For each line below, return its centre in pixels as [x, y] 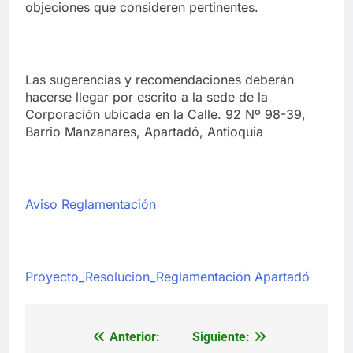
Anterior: [135, 336]
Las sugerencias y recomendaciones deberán [160, 79]
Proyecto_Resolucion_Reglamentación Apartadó [167, 276]
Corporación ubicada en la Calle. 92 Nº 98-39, [165, 114]
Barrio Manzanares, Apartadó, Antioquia [144, 131]
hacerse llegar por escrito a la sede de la [147, 97]
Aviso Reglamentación [91, 204]
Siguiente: [221, 336]
